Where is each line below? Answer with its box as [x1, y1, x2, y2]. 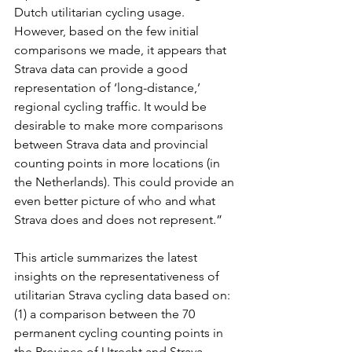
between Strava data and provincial [14, 137, 211, 152]
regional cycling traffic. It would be [14, 99, 210, 114]
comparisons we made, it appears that [14, 42, 229, 57]
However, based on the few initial [14, 24, 202, 38]
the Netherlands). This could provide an [14, 174, 237, 189]
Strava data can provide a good [14, 61, 191, 76]
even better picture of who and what [14, 193, 218, 208]
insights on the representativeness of [14, 269, 222, 284]
